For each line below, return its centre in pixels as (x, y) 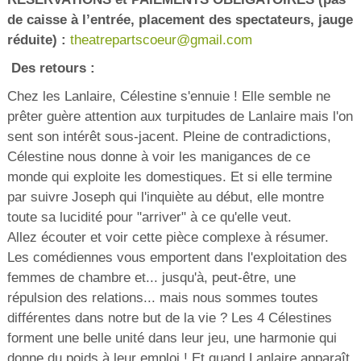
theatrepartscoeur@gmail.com (161, 40)
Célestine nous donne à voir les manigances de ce (158, 157)
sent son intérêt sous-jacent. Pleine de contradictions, (169, 137)
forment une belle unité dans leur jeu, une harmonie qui (172, 338)
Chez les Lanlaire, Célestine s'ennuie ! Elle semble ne (168, 97)
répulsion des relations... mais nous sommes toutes (162, 298)
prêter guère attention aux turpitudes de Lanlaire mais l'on (180, 117)
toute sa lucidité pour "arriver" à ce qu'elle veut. (149, 218)
